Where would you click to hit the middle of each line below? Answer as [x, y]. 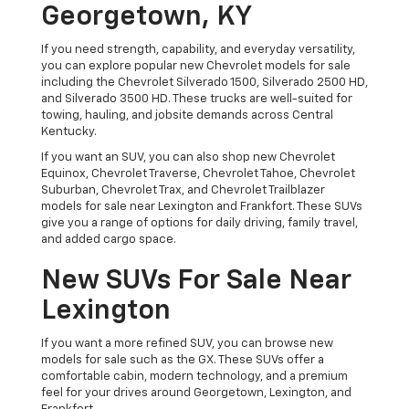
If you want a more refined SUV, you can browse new [187, 344]
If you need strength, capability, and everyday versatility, [198, 50]
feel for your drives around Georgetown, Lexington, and [196, 393]
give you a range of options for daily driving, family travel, [199, 224]
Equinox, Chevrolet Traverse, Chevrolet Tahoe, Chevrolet [198, 174]
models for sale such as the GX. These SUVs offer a [182, 361]
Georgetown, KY [146, 18]
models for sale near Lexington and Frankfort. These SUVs [201, 207]
